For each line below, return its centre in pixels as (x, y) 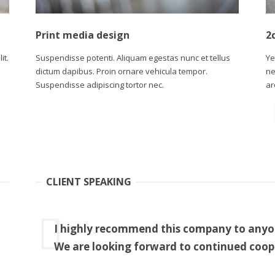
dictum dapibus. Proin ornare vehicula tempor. (122, 71)
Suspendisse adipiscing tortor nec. (100, 84)
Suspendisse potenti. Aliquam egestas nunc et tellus (133, 57)
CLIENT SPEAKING (89, 181)
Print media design (83, 35)
